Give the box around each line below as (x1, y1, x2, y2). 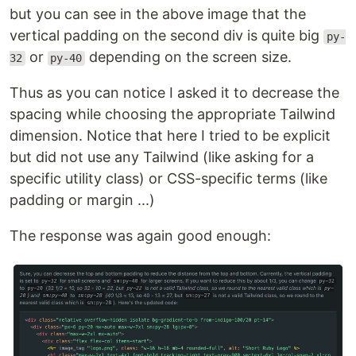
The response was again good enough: (10, 227, 271, 245)
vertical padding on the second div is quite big (10, 27, 323, 44)
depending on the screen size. (84, 48, 292, 66)
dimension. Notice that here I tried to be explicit (10, 127, 331, 145)
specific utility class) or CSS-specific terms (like (10, 170, 327, 188)
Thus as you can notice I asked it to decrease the (10, 84, 339, 102)
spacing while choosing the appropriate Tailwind (10, 106, 335, 123)
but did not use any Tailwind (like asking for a (10, 149, 314, 166)
